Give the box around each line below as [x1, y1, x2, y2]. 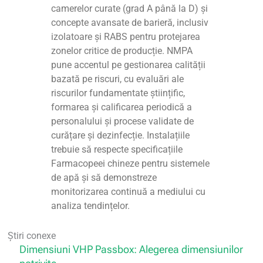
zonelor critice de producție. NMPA [51, 45, 193, 56]
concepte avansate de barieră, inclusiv [51, 16, 209, 28]
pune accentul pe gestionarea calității [51, 59, 206, 70]
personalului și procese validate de [51, 115, 194, 127]
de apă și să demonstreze [51, 171, 157, 183]
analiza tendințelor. [51, 200, 130, 211]
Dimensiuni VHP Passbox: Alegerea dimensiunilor [19, 242, 244, 255]
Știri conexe [8, 230, 56, 241]
